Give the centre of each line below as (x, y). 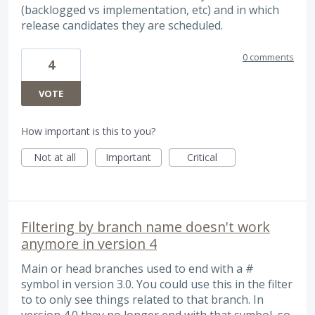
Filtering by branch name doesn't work (146, 227)
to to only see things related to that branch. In (142, 300)
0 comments (268, 57)
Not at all (54, 157)
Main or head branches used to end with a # (137, 269)
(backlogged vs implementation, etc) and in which (150, 9)
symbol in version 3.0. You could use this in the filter (157, 284)
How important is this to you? (88, 131)
